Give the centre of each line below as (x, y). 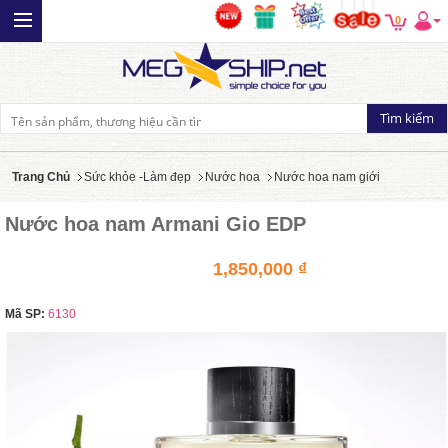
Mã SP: (25, 314)
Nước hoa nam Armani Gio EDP (155, 224)
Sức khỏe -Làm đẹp (137, 177)
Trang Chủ (41, 177)
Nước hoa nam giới (327, 177)
